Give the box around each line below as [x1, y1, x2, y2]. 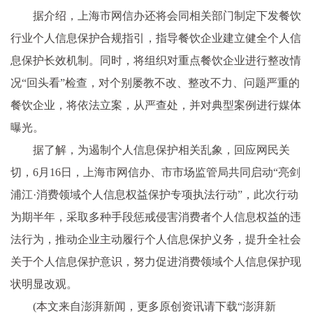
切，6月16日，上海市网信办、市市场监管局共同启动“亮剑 [10, 166, 300, 178]
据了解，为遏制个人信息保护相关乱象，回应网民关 [33, 144, 290, 156]
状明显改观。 [10, 278, 78, 290]
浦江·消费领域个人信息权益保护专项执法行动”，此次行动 [10, 189, 298, 201]
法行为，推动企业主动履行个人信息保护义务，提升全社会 [10, 233, 301, 245]
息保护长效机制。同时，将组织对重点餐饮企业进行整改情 [10, 54, 301, 66]
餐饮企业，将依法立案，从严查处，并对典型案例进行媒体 [10, 99, 301, 111]
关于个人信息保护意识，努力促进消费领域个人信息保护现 [10, 256, 301, 268]
